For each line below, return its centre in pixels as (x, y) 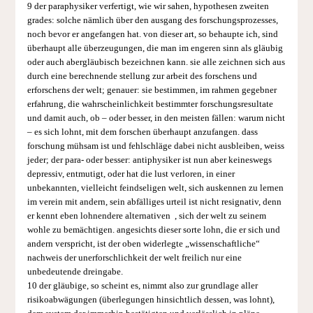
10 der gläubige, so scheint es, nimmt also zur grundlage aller (142, 285)
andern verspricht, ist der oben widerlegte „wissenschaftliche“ (143, 243)
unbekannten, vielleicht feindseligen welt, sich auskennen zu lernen (155, 188)
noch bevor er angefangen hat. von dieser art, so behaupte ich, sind (152, 34)
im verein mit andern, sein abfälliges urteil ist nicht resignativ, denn (154, 202)
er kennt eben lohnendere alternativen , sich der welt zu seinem (146, 216)
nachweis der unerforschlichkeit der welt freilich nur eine (134, 257)
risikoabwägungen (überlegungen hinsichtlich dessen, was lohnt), (151, 299)
